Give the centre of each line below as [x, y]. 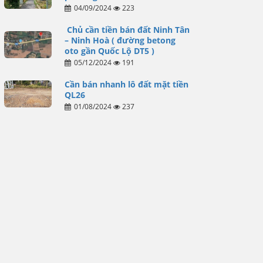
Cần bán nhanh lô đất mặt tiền [126, 85]
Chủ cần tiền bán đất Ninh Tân [127, 30]
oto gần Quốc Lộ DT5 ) [110, 51]
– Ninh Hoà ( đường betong [120, 41]
